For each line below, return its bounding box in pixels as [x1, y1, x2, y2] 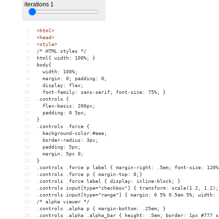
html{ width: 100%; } [37, 55, 95, 61]
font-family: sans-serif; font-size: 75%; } [37, 89, 166, 95]
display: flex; [37, 83, 87, 88]
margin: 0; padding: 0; [37, 76, 110, 82]
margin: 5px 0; [37, 151, 84, 157]
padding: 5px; [37, 144, 81, 150]
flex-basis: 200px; [37, 103, 95, 109]
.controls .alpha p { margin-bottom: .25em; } [37, 206, 166, 212]
